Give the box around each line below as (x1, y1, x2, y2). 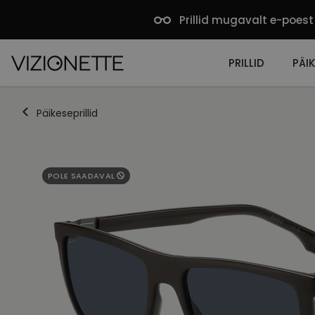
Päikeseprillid (37, 105, 98, 120)
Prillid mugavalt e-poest (179, 12, 314, 27)
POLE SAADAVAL (48, 170, 117, 181)
